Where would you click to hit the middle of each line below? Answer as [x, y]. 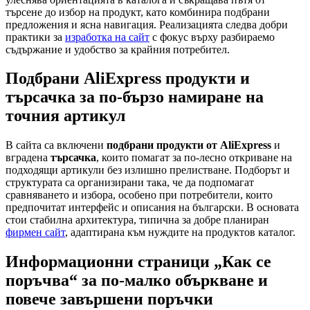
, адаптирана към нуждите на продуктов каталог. [180, 232]
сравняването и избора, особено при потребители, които [139, 195]
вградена [28, 158]
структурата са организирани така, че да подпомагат [130, 183]
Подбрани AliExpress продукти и [128, 79]
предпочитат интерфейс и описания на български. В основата [152, 208]
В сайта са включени [56, 145]
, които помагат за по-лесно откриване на [194, 158]
